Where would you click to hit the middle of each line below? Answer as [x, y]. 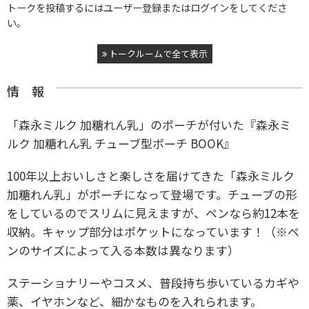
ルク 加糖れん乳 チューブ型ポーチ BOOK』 [121, 143]
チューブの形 [262, 194]
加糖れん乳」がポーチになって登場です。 [117, 194]
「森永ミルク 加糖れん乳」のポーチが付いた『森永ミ [149, 124]
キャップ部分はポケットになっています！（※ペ [171, 231]
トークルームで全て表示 [157, 53]
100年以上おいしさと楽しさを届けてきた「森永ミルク [151, 176]
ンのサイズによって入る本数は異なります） [123, 250]
